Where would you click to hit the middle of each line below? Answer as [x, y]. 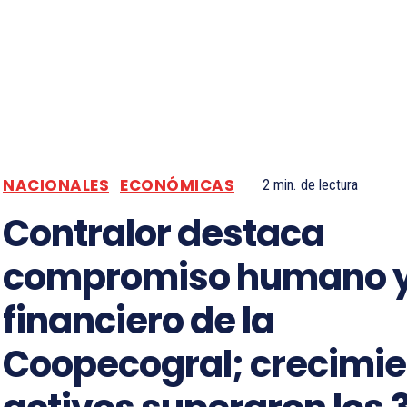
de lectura [329, 185]
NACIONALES [56, 185]
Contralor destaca [164, 234]
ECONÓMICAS [177, 185]
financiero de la [139, 321]
